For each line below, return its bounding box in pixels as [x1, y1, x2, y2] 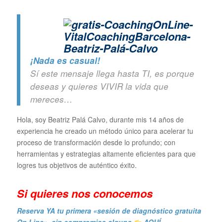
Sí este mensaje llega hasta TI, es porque [30, 67, 194, 80]
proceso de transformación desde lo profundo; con [16, 137, 175, 148]
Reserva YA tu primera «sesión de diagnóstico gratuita [16, 206, 201, 216]
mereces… [30, 93, 72, 106]
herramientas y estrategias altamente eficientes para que [16, 149, 196, 159]
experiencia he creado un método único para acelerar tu [16, 126, 193, 136]
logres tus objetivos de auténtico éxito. [16, 160, 137, 170]
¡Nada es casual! [30, 55, 100, 67]
